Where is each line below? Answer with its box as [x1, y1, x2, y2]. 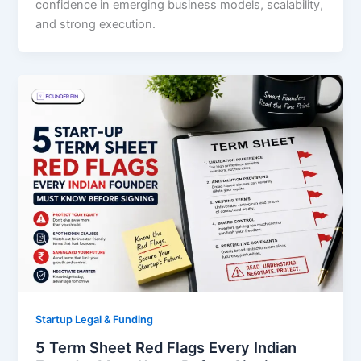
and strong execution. [35, 17, 156, 32]
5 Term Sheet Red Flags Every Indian [35, 338, 297, 356]
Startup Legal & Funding [35, 313, 154, 326]
